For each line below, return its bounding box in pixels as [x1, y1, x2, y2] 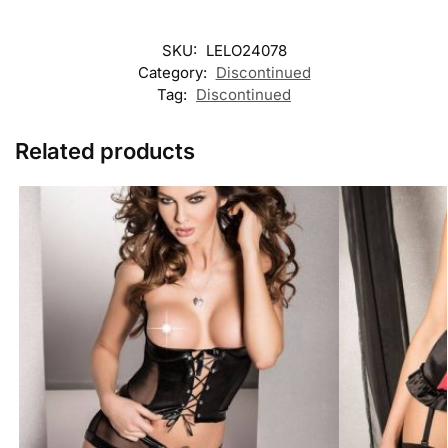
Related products [15, 137, 195, 164]
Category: [137, 62, 211, 82]
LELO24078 [205, 40, 287, 60]
